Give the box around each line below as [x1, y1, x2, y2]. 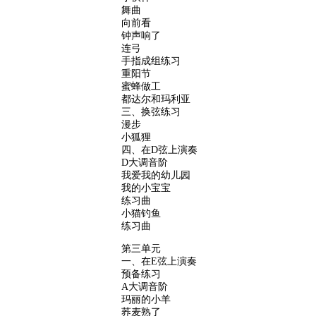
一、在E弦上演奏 [121, 255, 197, 267]
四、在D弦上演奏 [121, 144, 197, 155]
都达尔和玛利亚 [121, 93, 190, 104]
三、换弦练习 [121, 106, 181, 117]
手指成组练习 [121, 55, 181, 66]
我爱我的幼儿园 [121, 169, 190, 181]
